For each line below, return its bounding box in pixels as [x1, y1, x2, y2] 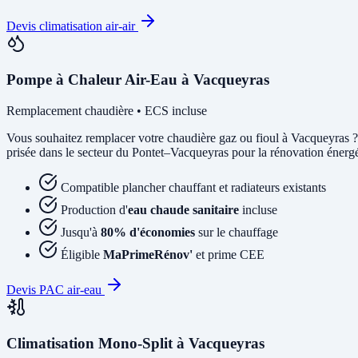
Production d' [61, 202, 128, 217]
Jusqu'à [61, 225, 101, 239]
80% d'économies [101, 225, 195, 239]
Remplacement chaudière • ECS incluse [6, 103, 207, 117]
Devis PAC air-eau [6, 282, 105, 296]
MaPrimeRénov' [103, 247, 193, 261]
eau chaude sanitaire [128, 202, 239, 217]
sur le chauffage [195, 225, 278, 239]
